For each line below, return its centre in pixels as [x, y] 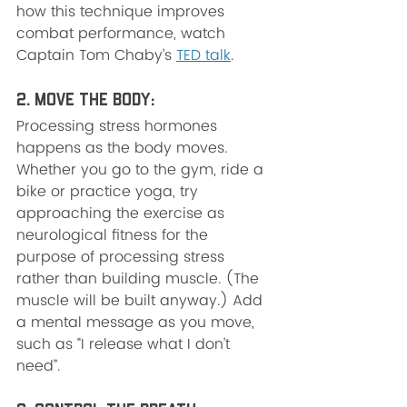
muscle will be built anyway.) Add [142, 301]
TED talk [203, 56]
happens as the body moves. [124, 149]
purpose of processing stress [123, 258]
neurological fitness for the [114, 236]
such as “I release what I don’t [125, 345]
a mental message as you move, [138, 323]
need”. [38, 367]
